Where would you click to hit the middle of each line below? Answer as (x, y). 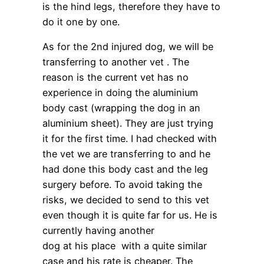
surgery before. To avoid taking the (122, 184)
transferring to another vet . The (116, 62)
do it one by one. (81, 22)
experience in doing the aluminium (120, 92)
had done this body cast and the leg (125, 169)
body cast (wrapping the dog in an (121, 108)
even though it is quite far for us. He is (130, 215)
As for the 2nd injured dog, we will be (128, 46)
